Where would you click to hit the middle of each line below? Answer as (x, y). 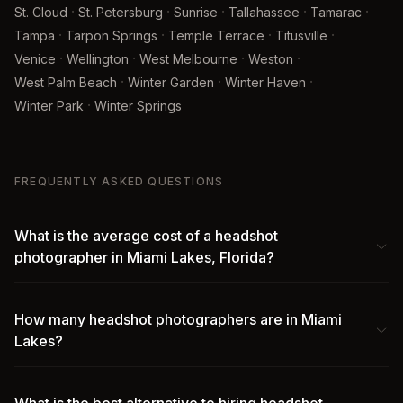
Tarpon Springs (112, 36)
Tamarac (336, 12)
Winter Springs (138, 106)
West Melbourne (188, 59)
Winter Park (49, 106)
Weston (271, 59)
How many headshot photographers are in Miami (178, 319)
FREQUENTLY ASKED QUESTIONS (119, 181)
